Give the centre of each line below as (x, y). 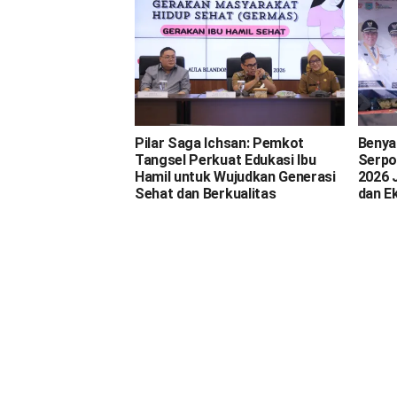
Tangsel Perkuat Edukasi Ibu (226, 160)
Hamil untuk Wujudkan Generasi (235, 176)
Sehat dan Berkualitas (206, 193)
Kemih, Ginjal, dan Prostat (217, 11)
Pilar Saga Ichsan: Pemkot (219, 143)
